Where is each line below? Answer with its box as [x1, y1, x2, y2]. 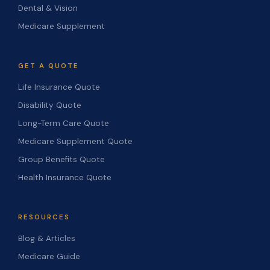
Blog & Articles [18, 233, 75, 243]
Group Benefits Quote [18, 154, 105, 165]
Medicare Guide [18, 251, 80, 262]
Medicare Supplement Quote [18, 136, 133, 146]
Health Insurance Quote [18, 172, 111, 183]
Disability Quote [18, 99, 81, 110]
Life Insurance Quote [18, 81, 100, 92]
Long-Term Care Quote [18, 118, 109, 128]
